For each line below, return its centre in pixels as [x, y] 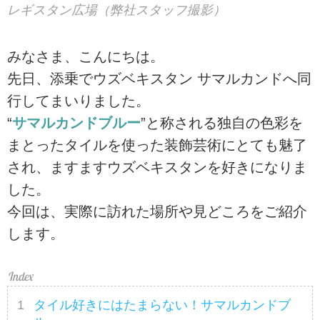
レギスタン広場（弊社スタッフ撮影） [116, 10]
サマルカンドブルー [76, 123]
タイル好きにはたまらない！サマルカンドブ [162, 305]
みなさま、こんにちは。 [86, 57]
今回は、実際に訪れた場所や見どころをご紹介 [157, 212]
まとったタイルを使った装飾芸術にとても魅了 [157, 145]
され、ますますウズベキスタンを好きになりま [157, 167]
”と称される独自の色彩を [222, 123]
